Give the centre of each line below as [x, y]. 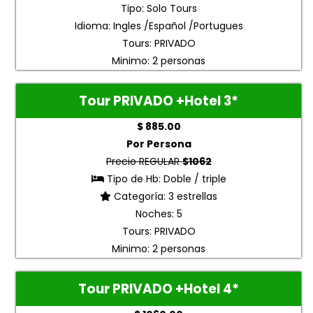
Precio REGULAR [144, 162]
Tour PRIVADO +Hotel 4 [155, 289]
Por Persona [159, 144]
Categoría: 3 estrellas [164, 197]
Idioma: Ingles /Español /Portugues [159, 26]
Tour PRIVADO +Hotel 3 [155, 101]
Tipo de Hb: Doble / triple [165, 179]
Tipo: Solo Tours [159, 9]
